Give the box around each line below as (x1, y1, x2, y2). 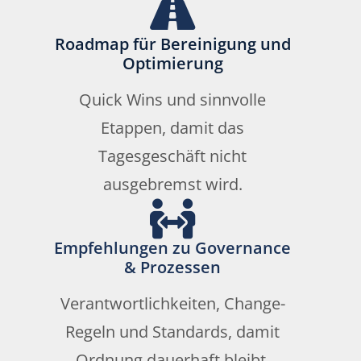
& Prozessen (124, 256, 221, 279)
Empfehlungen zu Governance (54, 237, 291, 259)
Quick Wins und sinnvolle (79, 89, 266, 111)
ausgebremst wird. (102, 173, 243, 196)
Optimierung (122, 52, 223, 75)
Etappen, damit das (101, 117, 244, 139)
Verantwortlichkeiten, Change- (60, 293, 285, 315)
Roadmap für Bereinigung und (54, 33, 291, 56)
